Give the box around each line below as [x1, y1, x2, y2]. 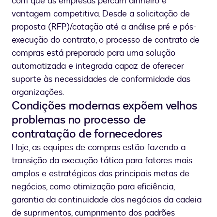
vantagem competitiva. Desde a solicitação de [12, 8, 190, 20]
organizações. [12, 86, 64, 99]
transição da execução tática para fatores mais [12, 155, 192, 167]
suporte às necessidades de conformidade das [12, 73, 190, 86]
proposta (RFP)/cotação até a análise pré [12, 21, 172, 33]
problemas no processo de [12, 112, 146, 128]
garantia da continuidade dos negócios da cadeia [12, 194, 201, 206]
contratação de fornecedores [12, 126, 162, 142]
